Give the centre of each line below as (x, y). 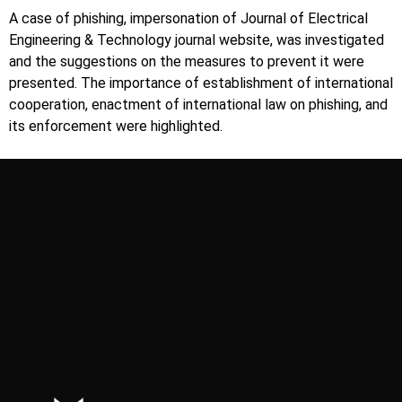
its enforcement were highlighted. (116, 126)
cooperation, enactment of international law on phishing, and (198, 104)
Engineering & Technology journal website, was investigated (197, 39)
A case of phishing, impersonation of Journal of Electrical (188, 18)
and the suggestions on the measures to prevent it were (187, 61)
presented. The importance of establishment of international (201, 83)
